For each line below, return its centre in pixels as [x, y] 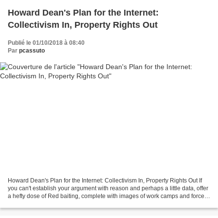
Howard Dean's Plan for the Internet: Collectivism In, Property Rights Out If [105, 181]
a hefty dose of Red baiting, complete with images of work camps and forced [108, 196]
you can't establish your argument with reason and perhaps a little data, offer [108, 189]
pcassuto [32, 50]
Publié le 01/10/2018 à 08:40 [46, 43]
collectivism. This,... [33, 204]
